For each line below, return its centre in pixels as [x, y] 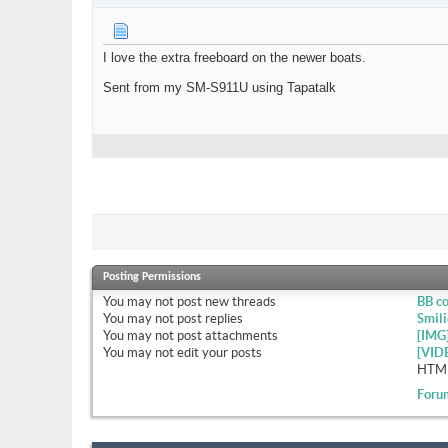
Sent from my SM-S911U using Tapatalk [219, 88]
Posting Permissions [152, 277]
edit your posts [218, 353]
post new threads [225, 302]
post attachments [226, 336]
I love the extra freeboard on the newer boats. [234, 58]
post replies [208, 319]
